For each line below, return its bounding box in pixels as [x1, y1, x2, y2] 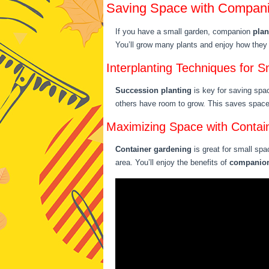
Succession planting [115, 86, 192, 95]
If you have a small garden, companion [115, 27, 253, 36]
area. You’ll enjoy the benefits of [115, 158, 229, 167]
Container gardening [115, 145, 192, 154]
